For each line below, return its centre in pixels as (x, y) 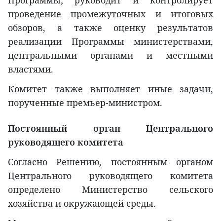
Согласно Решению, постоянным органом (110, 162)
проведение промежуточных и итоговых (110, 14)
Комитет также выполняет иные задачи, (110, 89)
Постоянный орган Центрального (110, 128)
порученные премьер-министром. (85, 102)
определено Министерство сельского (110, 189)
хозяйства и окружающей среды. (82, 203)
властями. (31, 69)
